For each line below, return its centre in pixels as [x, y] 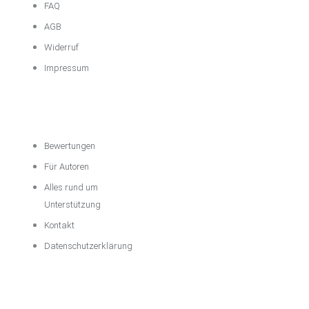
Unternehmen [54, 116]
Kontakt [59, 226]
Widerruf [61, 48]
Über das [40, 100]
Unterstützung [72, 205]
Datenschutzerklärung [88, 246]
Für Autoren [66, 167]
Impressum [66, 68]
